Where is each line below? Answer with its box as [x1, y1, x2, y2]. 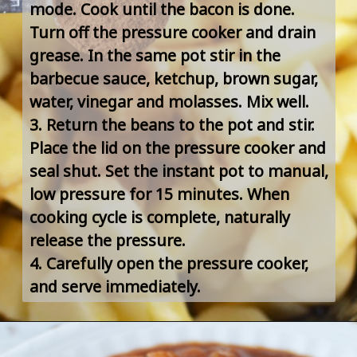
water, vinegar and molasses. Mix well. [29, 90, 309, 112]
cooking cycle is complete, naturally [29, 206, 290, 228]
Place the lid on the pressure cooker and [29, 136, 326, 159]
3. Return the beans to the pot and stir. [29, 113, 315, 135]
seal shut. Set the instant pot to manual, [29, 159, 328, 182]
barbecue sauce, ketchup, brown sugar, [29, 67, 318, 89]
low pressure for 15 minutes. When [29, 182, 289, 205]
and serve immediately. [29, 275, 201, 297]
